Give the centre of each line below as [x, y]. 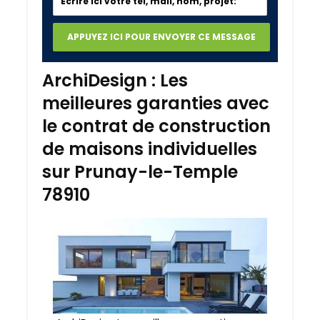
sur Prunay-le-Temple [140, 172]
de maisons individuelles [150, 149]
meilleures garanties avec [156, 104]
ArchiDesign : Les [115, 81]
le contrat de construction [156, 126]
